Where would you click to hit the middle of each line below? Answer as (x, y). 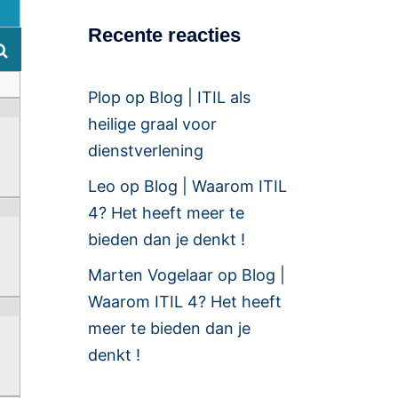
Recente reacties (164, 35)
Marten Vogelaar (150, 275)
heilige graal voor (152, 124)
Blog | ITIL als (199, 97)
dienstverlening (145, 151)
